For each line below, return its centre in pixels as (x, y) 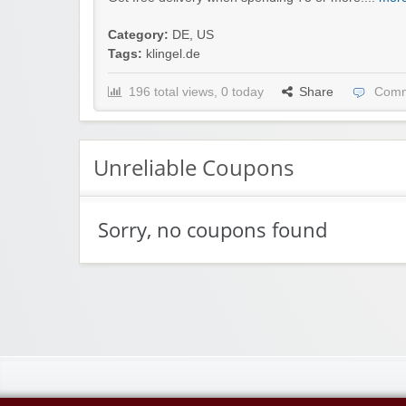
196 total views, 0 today (196, 92)
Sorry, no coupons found (213, 230)
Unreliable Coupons (193, 168)
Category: (138, 35)
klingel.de (173, 54)
